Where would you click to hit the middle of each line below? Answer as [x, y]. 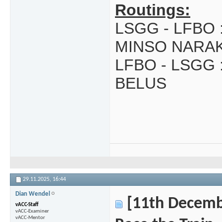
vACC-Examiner [32, 212]
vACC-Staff [27, 205]
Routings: [153, 10]
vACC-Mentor [30, 218]
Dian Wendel [33, 194]
